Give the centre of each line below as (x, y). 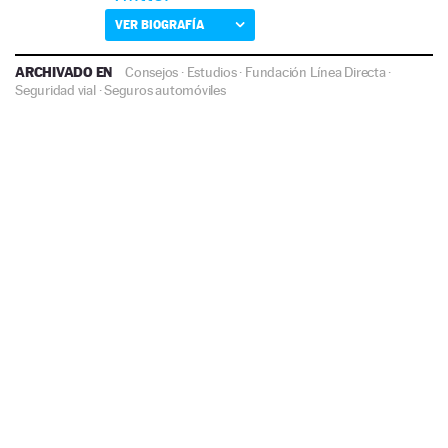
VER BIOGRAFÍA (159, 24)
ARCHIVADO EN (65, 71)
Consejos (152, 71)
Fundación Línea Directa (315, 71)
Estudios (211, 71)
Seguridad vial (55, 89)
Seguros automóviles (165, 89)
